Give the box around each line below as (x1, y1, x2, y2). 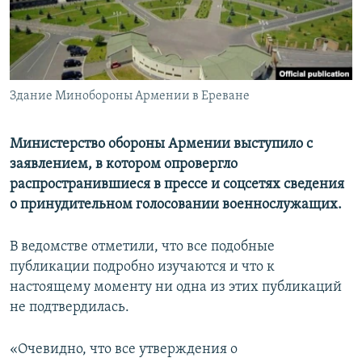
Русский (15, 79, 66, 95)
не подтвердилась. (10, 300, 129, 316)
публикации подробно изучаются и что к (10, 259, 275, 276)
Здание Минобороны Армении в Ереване (10, 90, 250, 103)
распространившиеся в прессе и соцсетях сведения (10, 177, 344, 193)
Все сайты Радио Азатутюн (27, 125, 194, 141)
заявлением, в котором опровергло (10, 157, 238, 173)
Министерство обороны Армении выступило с (10, 137, 313, 153)
